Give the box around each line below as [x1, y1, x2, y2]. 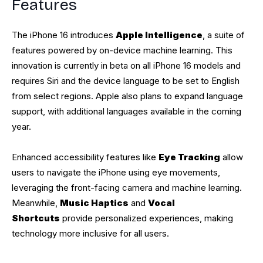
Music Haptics [60, 197, 129, 209]
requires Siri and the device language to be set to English [12, 75, 240, 87]
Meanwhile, [12, 197, 60, 209]
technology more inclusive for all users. [12, 228, 169, 240]
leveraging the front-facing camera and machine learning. [12, 182, 242, 194]
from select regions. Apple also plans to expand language [12, 90, 243, 102]
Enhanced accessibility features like [12, 151, 159, 163]
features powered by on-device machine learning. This [12, 45, 232, 56]
